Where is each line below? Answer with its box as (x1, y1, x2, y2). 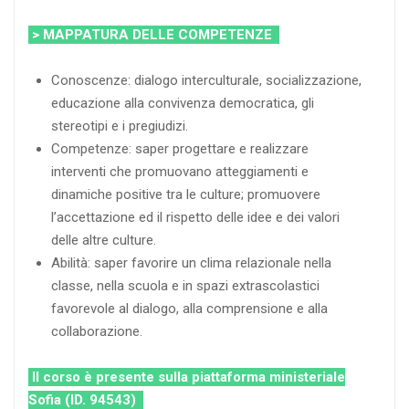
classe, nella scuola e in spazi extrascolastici (51, 277, 320, 294)
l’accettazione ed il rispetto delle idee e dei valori (51, 208, 340, 225)
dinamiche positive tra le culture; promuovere (51, 185, 320, 203)
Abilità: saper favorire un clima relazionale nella (51, 254, 331, 271)
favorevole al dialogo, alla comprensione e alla (51, 299, 328, 317)
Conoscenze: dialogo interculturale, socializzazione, (51, 71, 362, 89)
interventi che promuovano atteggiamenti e (51, 163, 309, 180)
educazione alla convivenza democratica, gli (51, 94, 314, 111)
